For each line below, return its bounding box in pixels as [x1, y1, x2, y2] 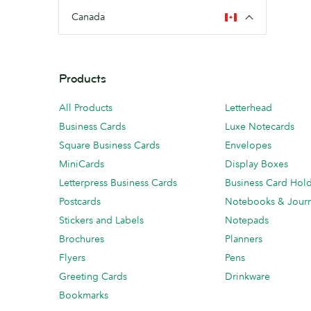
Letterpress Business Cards [59, 176, 177, 189]
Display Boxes [225, 158, 288, 170]
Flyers [59, 251, 85, 264]
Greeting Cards [59, 270, 127, 283]
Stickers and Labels [59, 214, 144, 226]
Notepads [225, 214, 269, 226]
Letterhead [225, 101, 272, 114]
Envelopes [225, 139, 271, 151]
